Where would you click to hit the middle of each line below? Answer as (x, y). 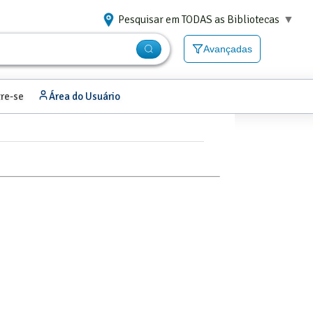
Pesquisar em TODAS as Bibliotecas (199, 20)
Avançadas (228, 49)
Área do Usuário (84, 96)
